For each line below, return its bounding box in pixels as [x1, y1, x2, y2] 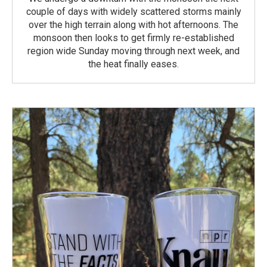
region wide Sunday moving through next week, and [27, 45, 240, 57]
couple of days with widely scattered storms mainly [26, 5, 241, 17]
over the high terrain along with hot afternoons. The [29, 18, 238, 30]
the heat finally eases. [88, 58, 179, 70]
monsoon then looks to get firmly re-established [33, 32, 234, 44]
